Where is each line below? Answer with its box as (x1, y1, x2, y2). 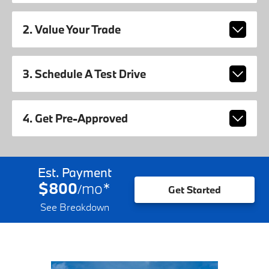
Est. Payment (37, 163, 112, 181)
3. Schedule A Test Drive (22, 67, 146, 82)
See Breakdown (40, 200, 109, 213)
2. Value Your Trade (22, 22, 121, 37)
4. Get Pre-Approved (22, 111, 128, 126)
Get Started (168, 183, 221, 196)
